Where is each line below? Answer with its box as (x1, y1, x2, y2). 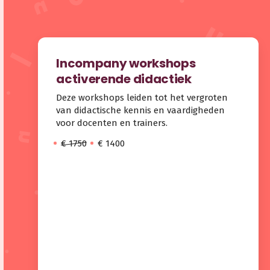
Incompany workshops (56, 55, 196, 72)
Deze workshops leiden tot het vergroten (56, 92, 228, 103)
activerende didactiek (56, 71, 192, 88)
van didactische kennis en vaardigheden (56, 104, 225, 116)
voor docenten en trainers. (56, 117, 168, 128)
